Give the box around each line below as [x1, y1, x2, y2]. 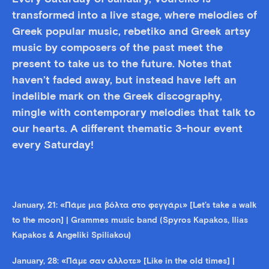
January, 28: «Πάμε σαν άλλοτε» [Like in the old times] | [12, 256, 235, 265]
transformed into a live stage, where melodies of [12, 10, 257, 21]
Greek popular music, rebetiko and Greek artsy [12, 26, 250, 37]
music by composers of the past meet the [12, 43, 223, 53]
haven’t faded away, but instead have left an [12, 75, 237, 86]
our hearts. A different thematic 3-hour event [12, 124, 243, 134]
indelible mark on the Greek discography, [12, 91, 222, 102]
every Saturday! [12, 140, 94, 151]
